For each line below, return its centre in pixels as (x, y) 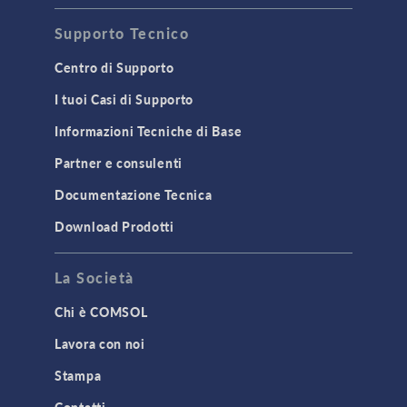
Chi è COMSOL (101, 312)
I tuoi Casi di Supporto (124, 99)
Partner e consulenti (119, 163)
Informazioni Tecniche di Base (149, 131)
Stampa (78, 376)
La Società (94, 278)
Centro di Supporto (114, 68)
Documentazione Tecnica (134, 195)
